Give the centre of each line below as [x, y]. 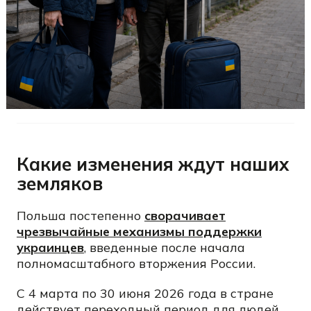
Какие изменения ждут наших [153, 164]
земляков [60, 184]
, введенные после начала [165, 247]
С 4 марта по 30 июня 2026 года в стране [145, 293]
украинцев [50, 247]
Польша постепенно [81, 216]
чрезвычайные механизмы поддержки [139, 232]
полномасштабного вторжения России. [136, 263]
